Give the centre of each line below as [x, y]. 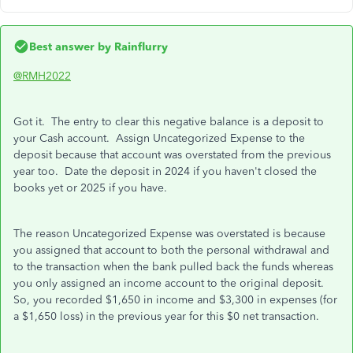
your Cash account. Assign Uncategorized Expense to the [159, 138]
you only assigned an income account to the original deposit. [170, 283]
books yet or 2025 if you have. [97, 188]
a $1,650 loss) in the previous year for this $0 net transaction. [166, 316]
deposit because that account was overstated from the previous [172, 154]
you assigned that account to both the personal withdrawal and [171, 250]
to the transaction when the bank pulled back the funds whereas [173, 266]
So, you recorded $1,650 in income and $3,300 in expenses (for [175, 299]
